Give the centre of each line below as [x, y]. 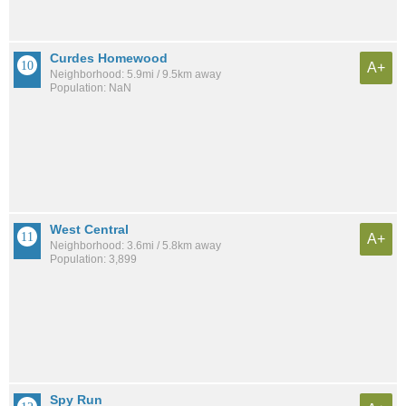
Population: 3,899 [93, 259]
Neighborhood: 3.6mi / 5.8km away [135, 245]
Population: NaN [91, 88]
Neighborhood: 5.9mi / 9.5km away [135, 75]
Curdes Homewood [109, 58]
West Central [89, 229]
